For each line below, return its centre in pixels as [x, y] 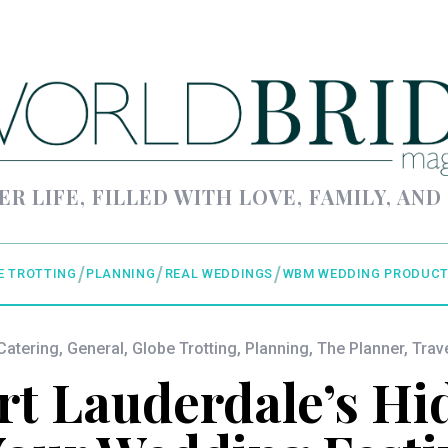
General [95, 349]
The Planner [360, 349]
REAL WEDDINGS [219, 274]
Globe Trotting [184, 349]
